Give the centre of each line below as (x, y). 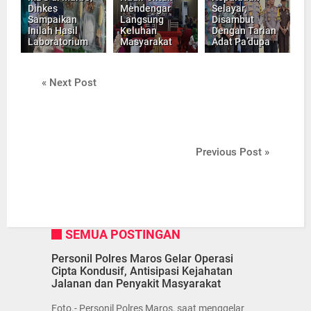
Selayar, (229, 8)
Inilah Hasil (53, 30)
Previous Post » (233, 152)
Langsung (142, 19)
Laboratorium (58, 41)
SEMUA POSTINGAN (123, 234)
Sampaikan (52, 19)
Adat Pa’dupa (241, 41)
